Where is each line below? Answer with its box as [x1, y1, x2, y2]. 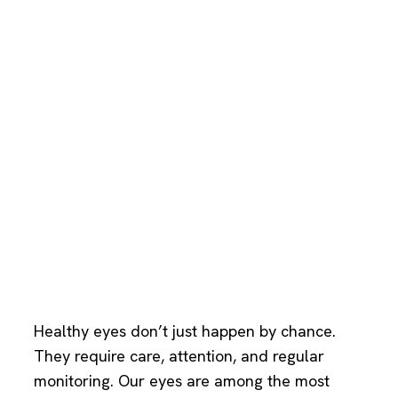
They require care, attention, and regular [34, 346, 324, 367]
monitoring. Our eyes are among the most [34, 370, 330, 392]
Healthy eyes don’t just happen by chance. [34, 321, 336, 342]
